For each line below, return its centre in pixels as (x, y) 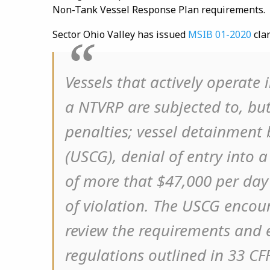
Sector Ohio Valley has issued (120, 34)
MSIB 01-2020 (220, 34)
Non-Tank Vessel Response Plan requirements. (159, 10)
